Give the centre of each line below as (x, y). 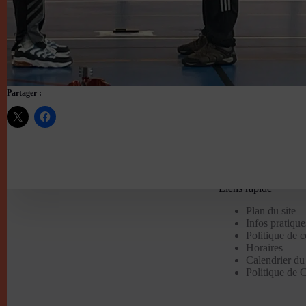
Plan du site (270, 210)
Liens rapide (245, 188)
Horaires (264, 247)
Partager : (24, 93)
